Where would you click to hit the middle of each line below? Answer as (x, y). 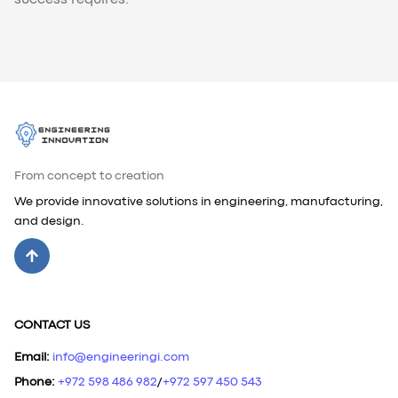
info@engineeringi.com (121, 358)
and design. (49, 222)
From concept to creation (89, 176)
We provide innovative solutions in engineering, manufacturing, (199, 202)
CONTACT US (52, 326)
